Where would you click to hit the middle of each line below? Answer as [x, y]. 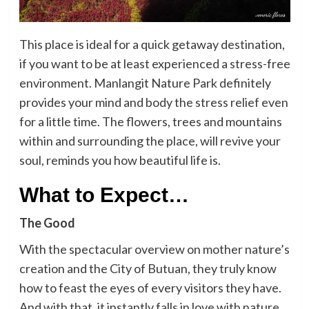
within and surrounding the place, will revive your [150, 140]
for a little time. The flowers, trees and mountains [150, 121]
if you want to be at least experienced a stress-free [154, 63]
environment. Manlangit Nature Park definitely [145, 82]
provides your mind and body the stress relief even [153, 102]
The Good [47, 222]
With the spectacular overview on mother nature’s [154, 249]
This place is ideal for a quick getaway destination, [152, 44]
